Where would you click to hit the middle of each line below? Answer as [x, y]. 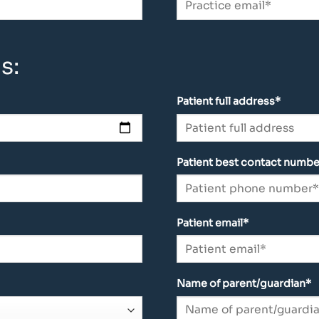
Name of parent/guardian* [244, 283]
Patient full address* [228, 101]
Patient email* [212, 223]
